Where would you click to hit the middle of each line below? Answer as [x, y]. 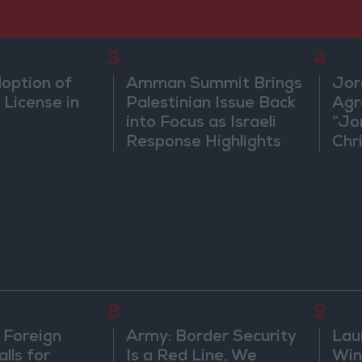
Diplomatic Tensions [202, 163]
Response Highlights [204, 143]
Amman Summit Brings [215, 85]
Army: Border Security [212, 337]
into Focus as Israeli [202, 124]
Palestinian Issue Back [211, 105]
